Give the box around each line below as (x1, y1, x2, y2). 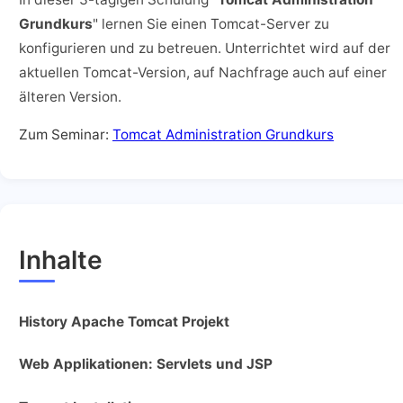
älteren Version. (19, 87, 121, 105)
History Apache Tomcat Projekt (19, 312, 229, 330)
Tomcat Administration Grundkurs (112, 126, 334, 144)
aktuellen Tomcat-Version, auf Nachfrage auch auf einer (19, 63, 387, 81)
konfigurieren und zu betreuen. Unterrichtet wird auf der (19, 39, 390, 57)
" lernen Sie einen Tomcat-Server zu (93, 14, 329, 32)
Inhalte (19, 244, 103, 275)
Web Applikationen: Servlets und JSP (19, 355, 273, 373)
